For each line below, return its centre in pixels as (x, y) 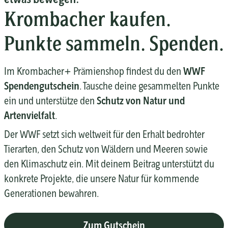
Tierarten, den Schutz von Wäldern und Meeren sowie (106, 149)
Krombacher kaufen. (87, 19)
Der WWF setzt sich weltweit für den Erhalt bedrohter (104, 134)
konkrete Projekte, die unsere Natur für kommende (102, 178)
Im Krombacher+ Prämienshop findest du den (94, 71)
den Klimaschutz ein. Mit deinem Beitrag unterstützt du (109, 163)
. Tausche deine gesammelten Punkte (149, 85)
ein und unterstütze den (50, 100)
